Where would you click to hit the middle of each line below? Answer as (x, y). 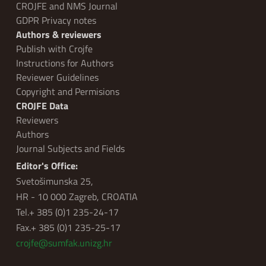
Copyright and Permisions (67, 92)
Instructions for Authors (64, 63)
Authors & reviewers (58, 35)
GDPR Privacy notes (56, 20)
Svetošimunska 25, (54, 181)
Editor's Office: (47, 166)
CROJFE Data (42, 106)
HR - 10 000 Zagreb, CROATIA (77, 197)
